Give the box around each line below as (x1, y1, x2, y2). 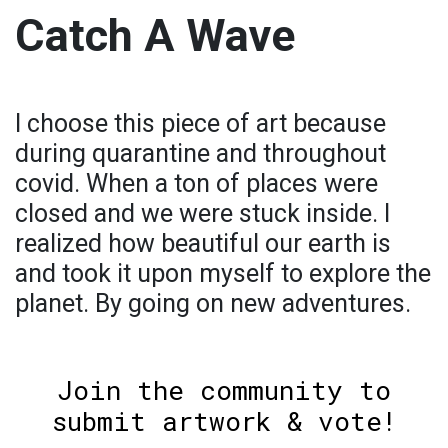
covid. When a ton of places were (15, 168, 378, 198)
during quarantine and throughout (15, 138, 386, 168)
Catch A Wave (15, 8, 295, 62)
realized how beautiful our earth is (15, 228, 391, 258)
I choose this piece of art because (15, 108, 386, 138)
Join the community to (57, 372, 391, 407)
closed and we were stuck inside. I (15, 198, 390, 228)
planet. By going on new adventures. (15, 288, 411, 318)
